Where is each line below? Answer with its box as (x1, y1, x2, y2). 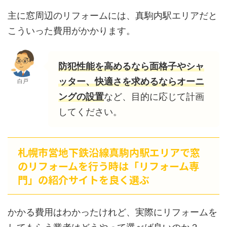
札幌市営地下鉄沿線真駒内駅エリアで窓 (18, 144, 200, 160)
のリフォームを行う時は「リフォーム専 (18, 158, 199, 173)
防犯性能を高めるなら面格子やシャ (58, 60, 204, 71)
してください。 (58, 106, 122, 117)
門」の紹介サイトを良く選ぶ (18, 172, 149, 187)
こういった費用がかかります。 (8, 25, 135, 36)
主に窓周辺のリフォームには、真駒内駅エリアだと (8, 10, 217, 21)
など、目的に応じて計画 (104, 91, 204, 102)
